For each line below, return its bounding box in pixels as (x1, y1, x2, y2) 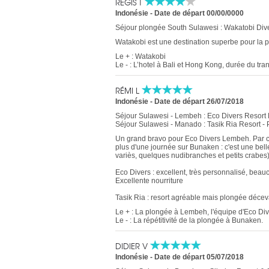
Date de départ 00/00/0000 (154, 9, 244, 17)
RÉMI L (115, 85, 142, 96)
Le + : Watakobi (115, 52, 166, 61)
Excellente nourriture (115, 177, 183, 185)
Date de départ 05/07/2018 (154, 253, 244, 261)
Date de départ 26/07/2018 (154, 97, 244, 106)
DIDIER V (115, 240, 150, 252)
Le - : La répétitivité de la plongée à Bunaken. (115, 216, 263, 225)
